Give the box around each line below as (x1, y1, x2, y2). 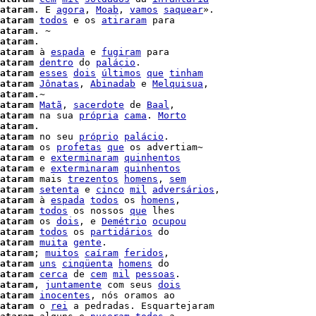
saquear (164, 4, 203, 15)
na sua (34, 110, 79, 121)
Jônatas (39, 78, 79, 89)
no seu (34, 131, 79, 142)
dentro (39, 57, 73, 68)
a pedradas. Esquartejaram (68, 300, 214, 311)
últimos (102, 68, 141, 78)
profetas (56, 142, 102, 152)
